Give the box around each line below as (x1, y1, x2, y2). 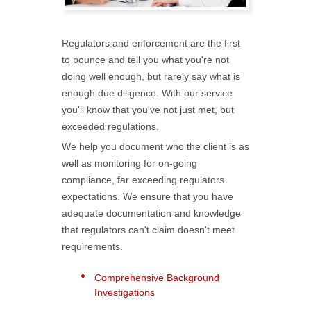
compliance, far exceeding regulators (62, 174, 224, 186)
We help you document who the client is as (62, 141, 249, 153)
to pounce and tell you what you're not (62, 54, 229, 66)
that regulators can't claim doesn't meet (62, 224, 235, 236)
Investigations (94, 287, 155, 299)
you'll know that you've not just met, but (62, 104, 234, 116)
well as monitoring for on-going (62, 158, 197, 169)
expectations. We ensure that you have (62, 191, 233, 203)
